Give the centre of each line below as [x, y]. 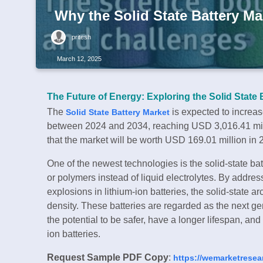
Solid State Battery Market [118, 112]
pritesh [81, 37]
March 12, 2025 [79, 59]
